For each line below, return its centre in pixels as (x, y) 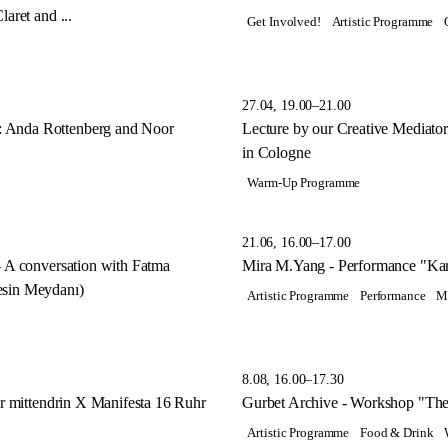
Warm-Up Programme (304, 182)
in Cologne (276, 152)
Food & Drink (396, 433)
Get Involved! (284, 21)
